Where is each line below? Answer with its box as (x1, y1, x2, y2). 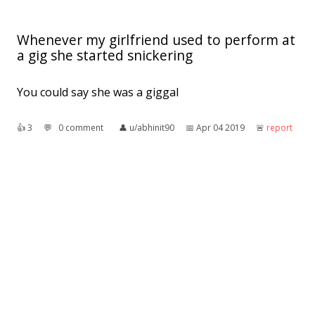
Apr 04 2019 (196, 121, 245, 134)
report (266, 121, 292, 134)
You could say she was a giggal (17, 84, 179, 100)
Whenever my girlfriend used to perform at (17, 30, 295, 49)
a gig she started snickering (17, 45, 193, 65)
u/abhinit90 (129, 121, 174, 134)
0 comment (58, 121, 103, 134)
